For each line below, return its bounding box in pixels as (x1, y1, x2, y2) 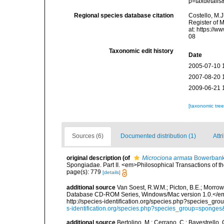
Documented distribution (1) (120, 132, 196, 140)
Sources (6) (72, 132, 103, 140)
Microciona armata (142, 154, 192, 162)
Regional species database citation (74, 12, 174, 19)
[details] (102, 169, 120, 175)
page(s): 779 (66, 168, 102, 176)
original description (66, 154, 121, 162)
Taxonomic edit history (109, 47, 174, 55)
